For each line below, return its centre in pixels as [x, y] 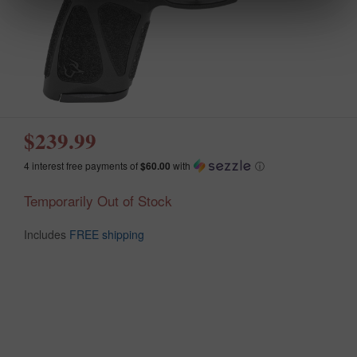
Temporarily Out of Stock [98, 200]
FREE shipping [107, 234]
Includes [47, 234]
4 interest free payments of [82, 165]
